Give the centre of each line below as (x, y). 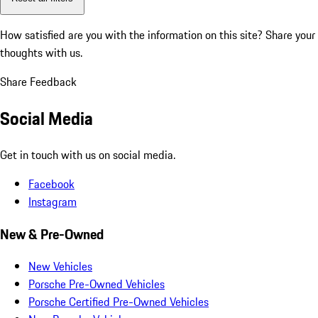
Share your (290, 35)
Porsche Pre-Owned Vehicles (97, 284)
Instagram (53, 201)
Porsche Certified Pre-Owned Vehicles (119, 302)
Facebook (51, 183)
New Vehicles (60, 267)
